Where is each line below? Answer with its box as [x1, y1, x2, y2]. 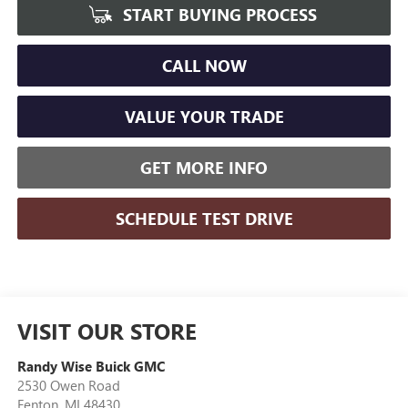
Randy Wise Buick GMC [16, 357, 165, 376]
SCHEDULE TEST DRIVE [115, 208, 293, 230]
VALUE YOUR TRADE [124, 106, 284, 128]
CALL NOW [161, 55, 247, 77]
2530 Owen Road [16, 376, 120, 395]
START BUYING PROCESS [118, 4, 317, 26]
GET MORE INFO [140, 157, 268, 179]
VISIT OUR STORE [16, 316, 197, 346]
